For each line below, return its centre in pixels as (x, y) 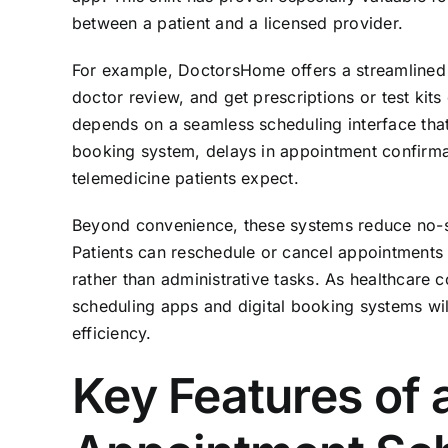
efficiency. (111, 332)
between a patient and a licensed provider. (237, 22)
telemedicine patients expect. (185, 177)
